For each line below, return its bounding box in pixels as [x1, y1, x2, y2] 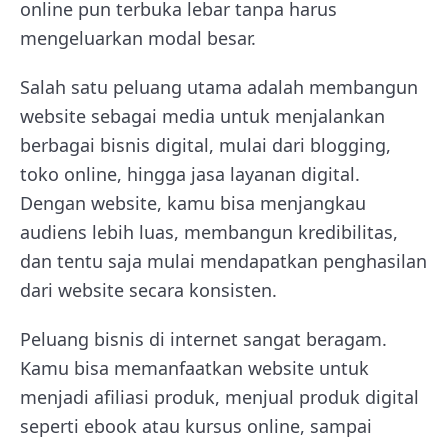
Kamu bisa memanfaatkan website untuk [20, 356, 369, 380]
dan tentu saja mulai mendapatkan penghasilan [20, 249, 427, 273]
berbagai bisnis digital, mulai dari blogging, [20, 133, 391, 157]
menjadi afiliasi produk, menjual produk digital [20, 385, 419, 409]
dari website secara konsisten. [20, 278, 277, 302]
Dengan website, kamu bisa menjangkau [20, 191, 366, 215]
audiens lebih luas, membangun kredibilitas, [20, 220, 398, 244]
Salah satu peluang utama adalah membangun [20, 75, 418, 99]
